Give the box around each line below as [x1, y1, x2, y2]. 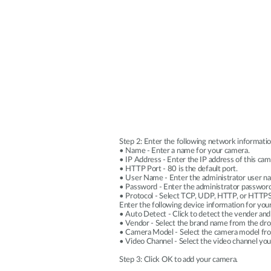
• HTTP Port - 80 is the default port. [119, 165, 238, 173]
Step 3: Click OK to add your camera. [119, 256, 238, 264]
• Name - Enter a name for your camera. [119, 147, 250, 155]
